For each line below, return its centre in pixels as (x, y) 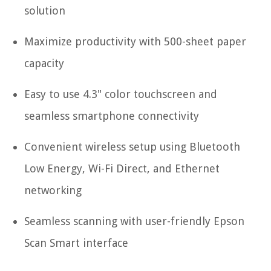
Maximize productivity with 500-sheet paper (135, 42)
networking (53, 191)
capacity (44, 64)
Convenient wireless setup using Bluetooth (132, 147)
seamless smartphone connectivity (112, 116)
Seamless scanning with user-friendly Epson (134, 221)
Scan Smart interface (76, 243)
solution (45, 11)
